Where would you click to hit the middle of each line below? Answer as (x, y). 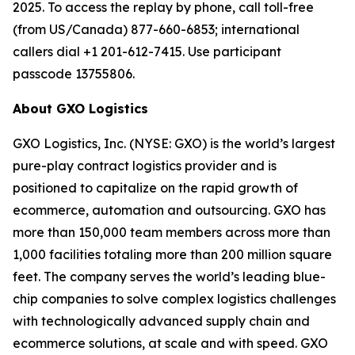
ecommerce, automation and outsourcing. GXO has (169, 210)
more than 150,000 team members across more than (172, 232)
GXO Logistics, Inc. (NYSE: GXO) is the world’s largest (174, 143)
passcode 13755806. (74, 74)
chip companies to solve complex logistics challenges (174, 299)
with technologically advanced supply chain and (161, 321)
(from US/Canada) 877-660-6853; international (156, 29)
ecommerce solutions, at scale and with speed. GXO (170, 343)
